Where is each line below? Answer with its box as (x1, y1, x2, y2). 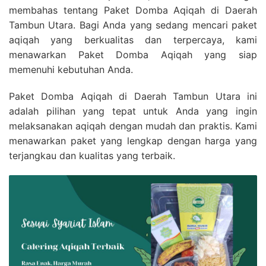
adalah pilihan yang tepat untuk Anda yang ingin (9, 104, 257, 117)
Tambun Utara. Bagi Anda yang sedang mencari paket (9, 18, 257, 31)
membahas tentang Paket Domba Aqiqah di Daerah (9, 4, 257, 16)
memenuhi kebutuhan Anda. (9, 63, 133, 75)
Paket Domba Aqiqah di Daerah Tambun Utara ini (9, 90, 257, 102)
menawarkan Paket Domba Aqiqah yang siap (9, 48, 257, 61)
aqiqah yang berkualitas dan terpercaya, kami (9, 33, 257, 46)
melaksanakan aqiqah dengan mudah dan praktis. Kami (9, 119, 257, 132)
